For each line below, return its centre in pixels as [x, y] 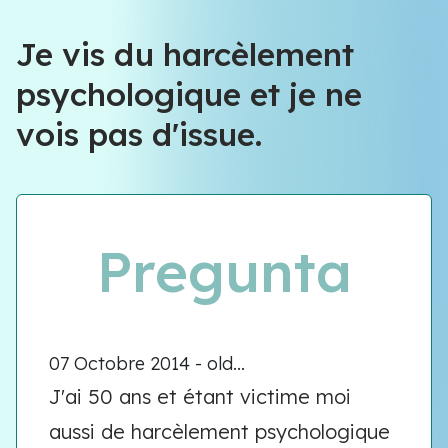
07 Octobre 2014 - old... [147, 363]
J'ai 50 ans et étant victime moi [200, 396]
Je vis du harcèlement [185, 54]
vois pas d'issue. [139, 134]
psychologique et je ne [189, 94]
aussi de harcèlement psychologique [219, 431]
